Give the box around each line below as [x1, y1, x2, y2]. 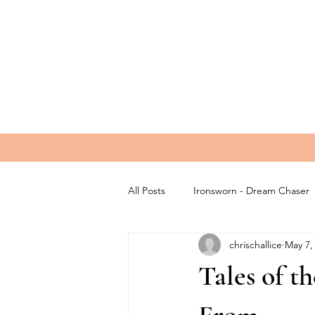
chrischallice [229, 238, 282, 251]
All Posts [128, 184, 165, 197]
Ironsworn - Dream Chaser [193, 184, 309, 197]
